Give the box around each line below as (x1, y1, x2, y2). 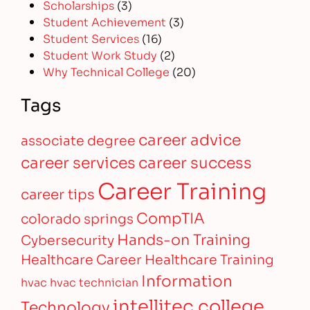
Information (141, 268, 233, 291)
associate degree (21, 130, 136, 149)
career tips (21, 183, 95, 204)
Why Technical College (43, 63, 170, 80)
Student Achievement (43, 13, 167, 30)
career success (138, 150, 253, 173)
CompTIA (136, 206, 206, 228)
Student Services (43, 30, 140, 46)
